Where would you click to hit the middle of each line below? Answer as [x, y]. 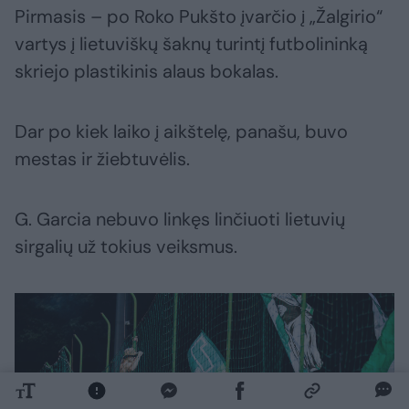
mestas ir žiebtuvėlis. [102, 158]
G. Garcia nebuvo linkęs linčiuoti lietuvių [180, 219]
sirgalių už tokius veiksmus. [126, 246]
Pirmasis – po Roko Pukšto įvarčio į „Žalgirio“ [199, 16]
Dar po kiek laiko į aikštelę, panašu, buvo [181, 131]
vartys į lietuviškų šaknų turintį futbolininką [191, 43]
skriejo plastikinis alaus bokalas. [147, 71]
